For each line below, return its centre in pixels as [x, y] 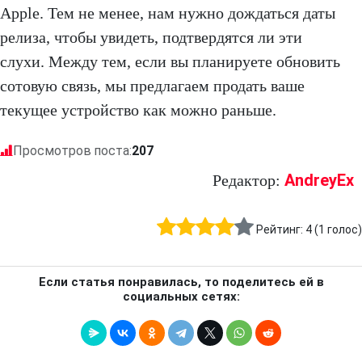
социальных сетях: [181, 297]
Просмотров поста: [72, 151]
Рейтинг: [281, 230]
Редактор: [248, 181]
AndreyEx [319, 181]
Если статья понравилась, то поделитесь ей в [181, 282]
